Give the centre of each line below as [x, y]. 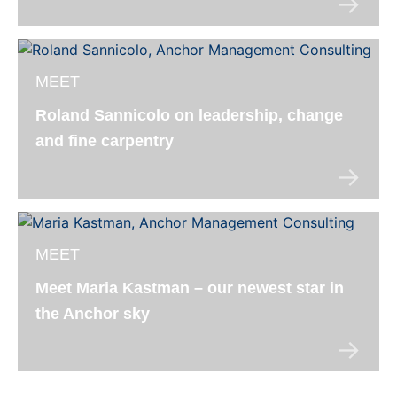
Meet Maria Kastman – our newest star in [190, 288]
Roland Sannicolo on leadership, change [189, 115]
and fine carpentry [105, 140]
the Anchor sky [93, 313]
